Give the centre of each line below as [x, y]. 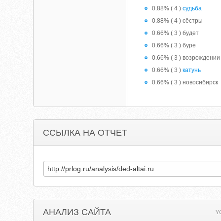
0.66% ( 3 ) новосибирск [185, 82]
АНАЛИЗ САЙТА [77, 212]
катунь [192, 70]
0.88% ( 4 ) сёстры [178, 21]
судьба [192, 8]
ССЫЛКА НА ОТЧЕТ [85, 133]
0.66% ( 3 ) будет [176, 33]
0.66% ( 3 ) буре [174, 45]
